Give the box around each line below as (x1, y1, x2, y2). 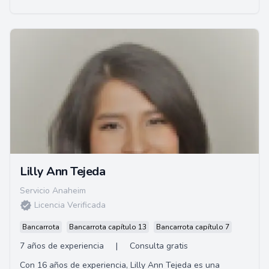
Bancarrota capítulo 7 (156, 222, 229, 232)
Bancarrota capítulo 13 (69, 222, 147, 232)
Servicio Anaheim (20, 185, 86, 196)
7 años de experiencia (20, 240, 104, 252)
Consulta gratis (130, 240, 188, 252)
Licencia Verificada (34, 199, 106, 211)
